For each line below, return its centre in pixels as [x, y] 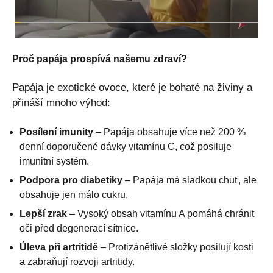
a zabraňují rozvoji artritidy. [77, 261]
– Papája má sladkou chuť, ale [190, 180]
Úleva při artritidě [59, 247]
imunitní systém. [54, 161]
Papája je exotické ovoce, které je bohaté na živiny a [132, 87]
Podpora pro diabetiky [71, 180]
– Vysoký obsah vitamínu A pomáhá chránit [161, 213]
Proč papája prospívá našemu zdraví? [100, 58]
